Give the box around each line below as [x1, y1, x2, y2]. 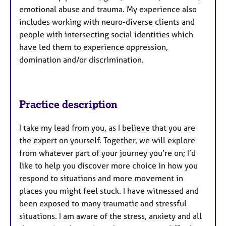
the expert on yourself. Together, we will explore [19, 135, 195, 146]
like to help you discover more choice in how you [19, 160, 198, 171]
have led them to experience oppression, [19, 42, 168, 52]
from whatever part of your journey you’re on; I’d [19, 148, 196, 158]
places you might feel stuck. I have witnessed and [19, 186, 199, 196]
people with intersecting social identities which [19, 29, 193, 40]
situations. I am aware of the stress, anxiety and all [19, 211, 202, 221]
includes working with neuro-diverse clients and [19, 17, 195, 27]
